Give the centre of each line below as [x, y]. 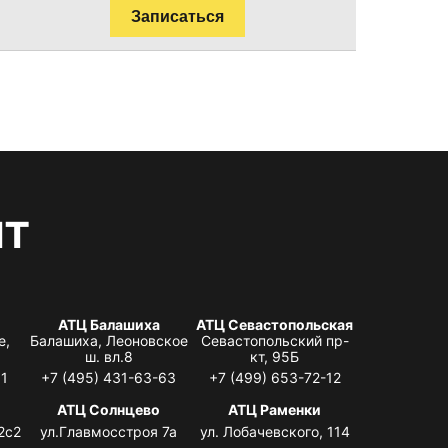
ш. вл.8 [108, 356]
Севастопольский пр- [274, 340]
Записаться [177, 16]
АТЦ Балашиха [108, 324]
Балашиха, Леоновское [108, 340]
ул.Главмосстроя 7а [109, 431]
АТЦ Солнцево [109, 409]
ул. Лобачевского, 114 [274, 431]
